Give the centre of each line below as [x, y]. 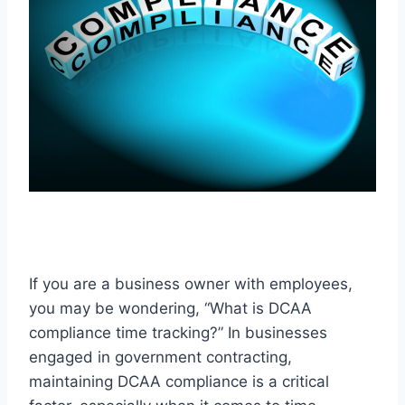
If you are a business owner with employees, [191, 283]
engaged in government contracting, [160, 357]
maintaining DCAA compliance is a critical [179, 381]
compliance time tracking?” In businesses [178, 332]
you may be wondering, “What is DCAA [170, 308]
